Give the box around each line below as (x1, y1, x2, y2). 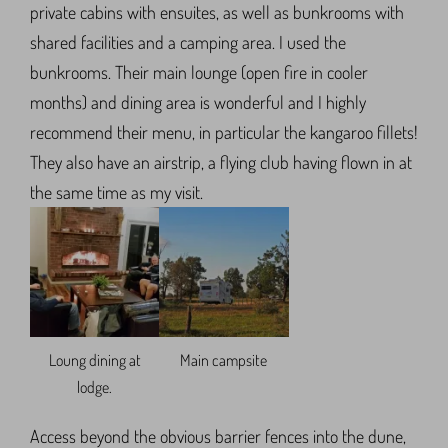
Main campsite (180, 349, 268, 370)
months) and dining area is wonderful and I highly (30, 91, 366, 114)
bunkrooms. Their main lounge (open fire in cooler (30, 61, 368, 84)
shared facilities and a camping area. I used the (30, 31, 346, 54)
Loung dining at (48, 349, 141, 370)
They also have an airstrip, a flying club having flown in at (30, 151, 412, 174)
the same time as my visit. (30, 181, 203, 204)
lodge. (77, 376, 113, 397)
